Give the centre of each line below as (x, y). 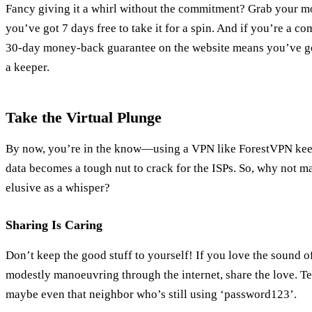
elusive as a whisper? (58, 188)
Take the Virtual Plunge (84, 118)
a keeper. (28, 68)
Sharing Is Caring (54, 225)
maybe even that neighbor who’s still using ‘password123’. (151, 295)
